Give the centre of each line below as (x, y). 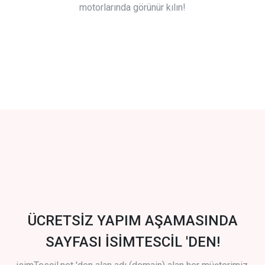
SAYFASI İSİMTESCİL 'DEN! (132, 242)
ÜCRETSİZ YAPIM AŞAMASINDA (132, 221)
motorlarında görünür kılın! (132, 8)
